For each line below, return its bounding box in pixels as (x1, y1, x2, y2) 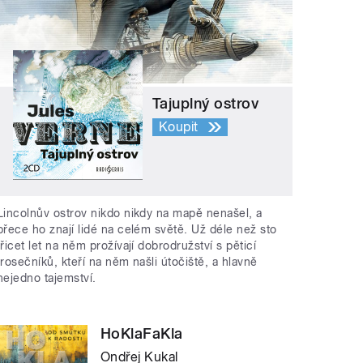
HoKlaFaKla (100, 324, 183, 342)
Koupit (159, 119, 199, 135)
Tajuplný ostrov (152, 95, 259, 112)
